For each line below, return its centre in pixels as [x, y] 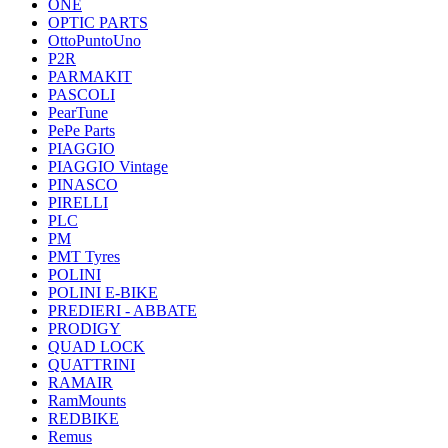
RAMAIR [80, 382]
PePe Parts [81, 130]
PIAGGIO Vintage [108, 166]
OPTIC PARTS [98, 22]
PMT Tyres [84, 256]
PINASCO [83, 184]
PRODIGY [84, 328]
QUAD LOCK [96, 346]
